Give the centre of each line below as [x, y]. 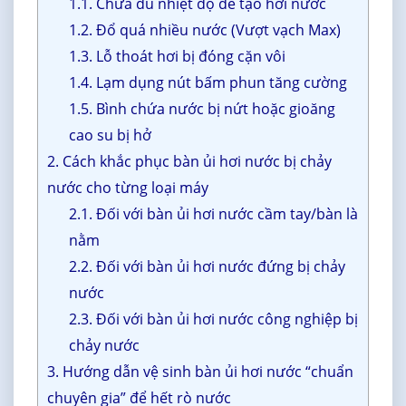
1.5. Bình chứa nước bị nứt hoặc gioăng [203, 108]
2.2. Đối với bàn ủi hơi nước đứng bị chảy [208, 266]
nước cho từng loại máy [127, 187]
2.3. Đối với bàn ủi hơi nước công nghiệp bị [214, 319]
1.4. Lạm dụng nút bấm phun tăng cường [208, 82]
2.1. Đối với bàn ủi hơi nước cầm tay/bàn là [214, 213]
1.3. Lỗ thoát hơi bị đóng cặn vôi [178, 56]
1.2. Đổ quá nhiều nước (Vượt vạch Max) [205, 29]
